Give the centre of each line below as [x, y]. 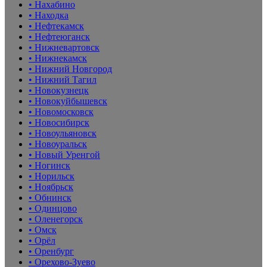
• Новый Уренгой [64, 154]
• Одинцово [53, 208]
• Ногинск [49, 165]
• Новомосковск [61, 111]
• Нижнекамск [58, 58]
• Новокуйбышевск [68, 101]
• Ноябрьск [51, 187]
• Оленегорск [56, 219]
